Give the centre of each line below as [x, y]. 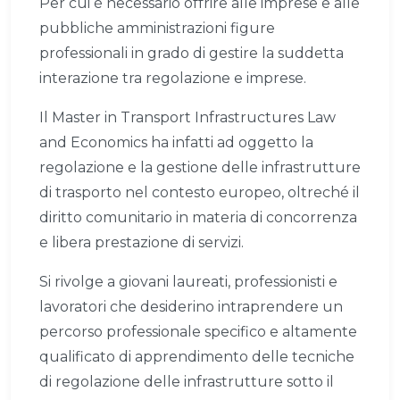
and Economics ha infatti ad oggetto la [176, 143]
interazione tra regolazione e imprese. [173, 79]
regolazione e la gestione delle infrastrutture [200, 168]
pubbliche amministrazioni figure [157, 29]
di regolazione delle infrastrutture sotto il [187, 382]
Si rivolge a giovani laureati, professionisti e [188, 282]
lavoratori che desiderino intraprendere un [191, 307]
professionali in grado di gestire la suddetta [192, 54]
